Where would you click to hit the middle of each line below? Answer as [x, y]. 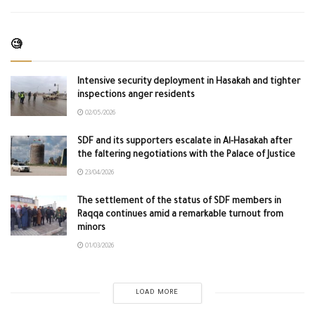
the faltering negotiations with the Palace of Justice [186, 155]
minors [91, 228]
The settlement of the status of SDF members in [179, 201]
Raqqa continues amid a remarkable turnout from [180, 215]
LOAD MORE [157, 292]
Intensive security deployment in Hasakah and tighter [189, 82]
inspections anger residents [136, 95]
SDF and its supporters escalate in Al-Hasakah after [185, 142]
